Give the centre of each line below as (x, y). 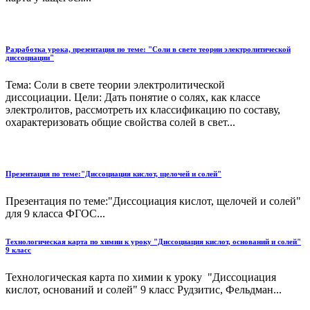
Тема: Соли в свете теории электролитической (115, 84)
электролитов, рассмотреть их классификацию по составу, (143, 109)
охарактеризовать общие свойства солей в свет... (120, 122)
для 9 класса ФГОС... (55, 213)
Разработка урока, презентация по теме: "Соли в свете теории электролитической (148, 49)
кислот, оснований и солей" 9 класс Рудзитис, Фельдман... (144, 289)
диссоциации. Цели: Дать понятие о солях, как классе (133, 97)
